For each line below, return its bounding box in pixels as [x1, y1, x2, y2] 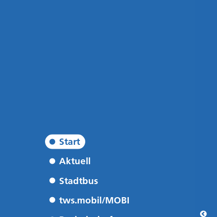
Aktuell [59, 155, 91, 167]
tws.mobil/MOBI [59, 194, 129, 206]
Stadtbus [59, 175, 98, 186]
